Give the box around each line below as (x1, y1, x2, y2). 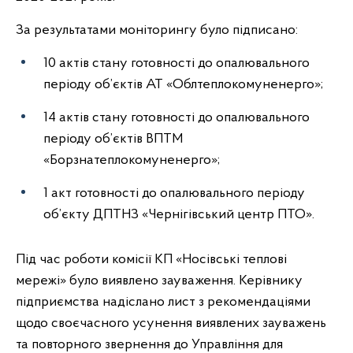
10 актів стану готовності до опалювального (43, 56, 310, 72)
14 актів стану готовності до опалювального (43, 110, 310, 126)
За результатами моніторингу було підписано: (16, 23, 298, 39)
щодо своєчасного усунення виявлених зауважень (16, 316, 326, 332)
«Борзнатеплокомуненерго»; (43, 153, 220, 169)
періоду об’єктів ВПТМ (43, 132, 183, 147)
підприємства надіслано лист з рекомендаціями (16, 295, 310, 310)
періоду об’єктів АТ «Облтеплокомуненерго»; (43, 77, 323, 93)
